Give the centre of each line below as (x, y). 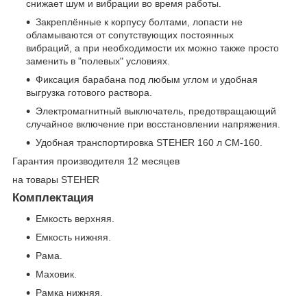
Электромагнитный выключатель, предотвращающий (156, 111)
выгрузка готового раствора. (89, 93)
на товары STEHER (56, 180)
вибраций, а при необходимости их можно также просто (152, 48)
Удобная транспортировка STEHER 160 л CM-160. (149, 143)
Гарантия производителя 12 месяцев (96, 161)
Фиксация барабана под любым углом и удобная (147, 80)
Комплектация (53, 198)
